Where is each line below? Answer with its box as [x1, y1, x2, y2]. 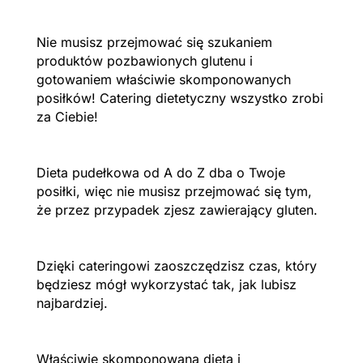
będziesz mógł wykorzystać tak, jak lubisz [36, 275, 297, 293]
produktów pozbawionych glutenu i [36, 52, 253, 69]
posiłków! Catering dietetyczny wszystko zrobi [36, 89, 323, 106]
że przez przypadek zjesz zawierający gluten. [36, 201, 318, 218]
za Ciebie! [36, 108, 98, 125]
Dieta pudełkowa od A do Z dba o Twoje [36, 164, 285, 181]
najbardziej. [36, 294, 108, 311]
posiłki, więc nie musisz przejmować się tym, [36, 182, 312, 199]
